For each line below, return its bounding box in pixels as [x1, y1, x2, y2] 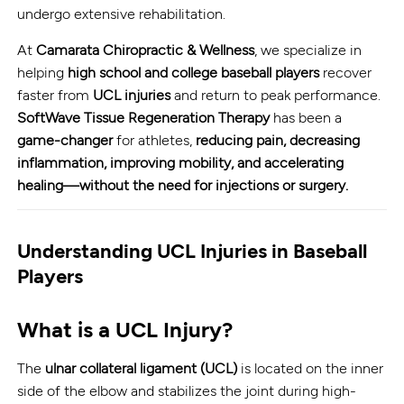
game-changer [17, 130, 114, 148]
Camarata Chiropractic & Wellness [36, 40, 255, 58]
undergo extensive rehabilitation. [17, 4, 226, 22]
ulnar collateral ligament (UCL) [45, 358, 238, 376]
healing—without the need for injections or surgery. [17, 175, 349, 193]
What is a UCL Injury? [17, 315, 234, 342]
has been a [270, 107, 343, 125]
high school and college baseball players [68, 62, 320, 80]
